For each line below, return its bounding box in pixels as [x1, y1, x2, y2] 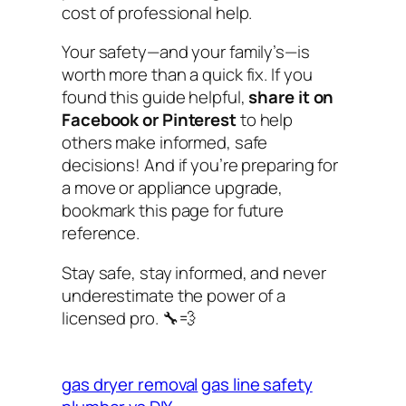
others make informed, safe [62, 130, 268, 155]
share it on [248, 85, 334, 110]
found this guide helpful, [62, 85, 249, 110]
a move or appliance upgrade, [62, 176, 284, 200]
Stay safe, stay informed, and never [62, 260, 326, 285]
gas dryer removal [62, 372, 198, 397]
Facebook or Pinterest [62, 108, 237, 132]
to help [236, 108, 294, 132]
